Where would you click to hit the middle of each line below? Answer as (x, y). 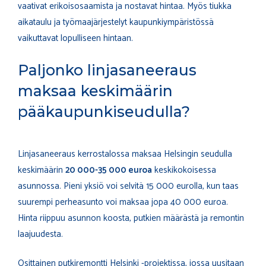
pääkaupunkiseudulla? (104, 111)
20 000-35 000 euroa (109, 170)
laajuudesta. (40, 234)
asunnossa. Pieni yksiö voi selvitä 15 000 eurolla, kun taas (128, 186)
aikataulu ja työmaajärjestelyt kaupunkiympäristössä (116, 23)
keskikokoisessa (184, 170)
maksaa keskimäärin (95, 91)
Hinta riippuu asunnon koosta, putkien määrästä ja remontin (131, 218)
